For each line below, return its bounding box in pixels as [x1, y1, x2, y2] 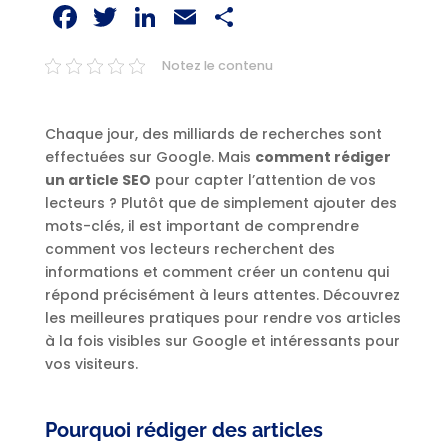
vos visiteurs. [44, 354, 138, 374]
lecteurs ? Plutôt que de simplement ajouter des [44, 193, 397, 213]
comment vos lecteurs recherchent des [44, 239, 335, 259]
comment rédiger [254, 147, 391, 167]
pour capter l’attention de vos [150, 170, 376, 190]
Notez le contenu [161, 57, 273, 74]
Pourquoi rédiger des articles [44, 418, 323, 442]
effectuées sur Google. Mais [44, 147, 255, 167]
